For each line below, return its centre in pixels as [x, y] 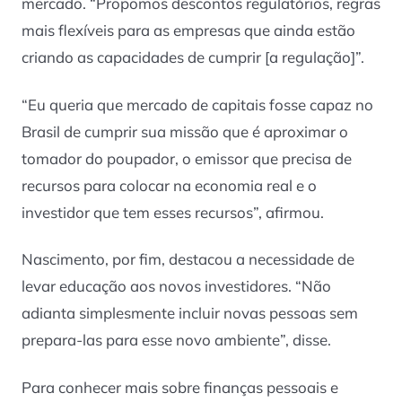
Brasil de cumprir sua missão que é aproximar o [185, 131]
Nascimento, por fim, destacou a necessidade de [188, 259]
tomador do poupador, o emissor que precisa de [187, 158]
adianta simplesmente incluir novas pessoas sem [190, 313]
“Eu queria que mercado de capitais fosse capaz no [197, 104]
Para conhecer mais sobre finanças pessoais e [180, 387]
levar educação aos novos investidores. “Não [176, 286]
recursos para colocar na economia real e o [169, 185]
